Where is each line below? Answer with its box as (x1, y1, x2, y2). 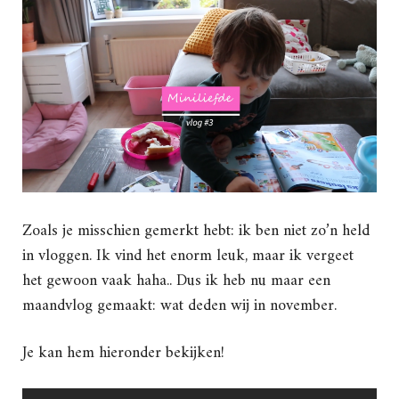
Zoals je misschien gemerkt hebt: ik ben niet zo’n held (22, 217, 370, 246)
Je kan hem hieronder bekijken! (22, 339, 224, 368)
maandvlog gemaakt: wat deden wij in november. (22, 292, 337, 321)
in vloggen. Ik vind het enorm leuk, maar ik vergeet (22, 242, 354, 271)
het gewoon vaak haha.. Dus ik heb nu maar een (22, 267, 330, 296)
